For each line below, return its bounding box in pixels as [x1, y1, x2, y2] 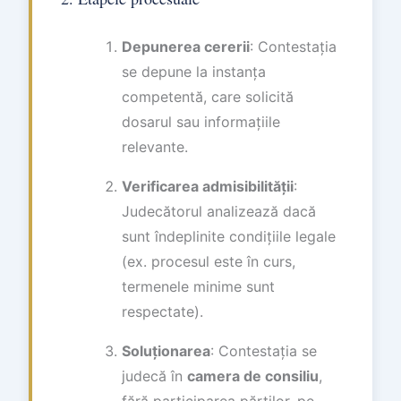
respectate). [122, 303, 203, 320]
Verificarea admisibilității [122, 177, 294, 195]
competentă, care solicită [122, 88, 294, 106]
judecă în [122, 367, 187, 385]
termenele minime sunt [122, 277, 275, 295]
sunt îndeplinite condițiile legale [122, 227, 336, 245]
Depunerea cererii [122, 38, 250, 55]
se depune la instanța [122, 63, 266, 81]
